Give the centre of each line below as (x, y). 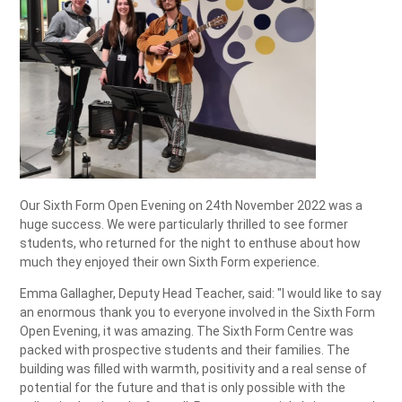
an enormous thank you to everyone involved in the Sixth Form (198, 313)
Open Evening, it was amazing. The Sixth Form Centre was (187, 332)
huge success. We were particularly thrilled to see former (184, 225)
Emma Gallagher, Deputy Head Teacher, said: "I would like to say (201, 294)
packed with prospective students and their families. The (185, 350)
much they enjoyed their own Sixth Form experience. (170, 262)
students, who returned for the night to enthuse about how (191, 244)
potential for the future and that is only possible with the (183, 388)
